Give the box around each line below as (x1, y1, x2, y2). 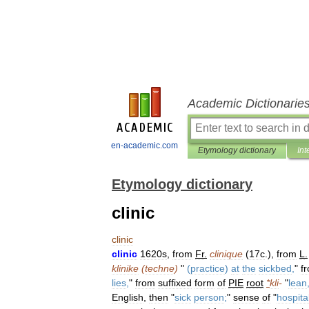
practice (190, 263, 225, 274)
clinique (210, 248, 243, 259)
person (194, 292, 224, 303)
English (112, 292, 143, 303)
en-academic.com (111, 141, 178, 150)
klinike (112, 263, 139, 274)
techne (145, 263, 175, 274)
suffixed (158, 277, 192, 288)
